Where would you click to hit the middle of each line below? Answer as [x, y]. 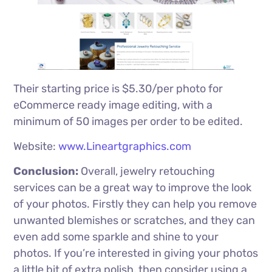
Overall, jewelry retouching [148, 171]
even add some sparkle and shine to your [116, 236]
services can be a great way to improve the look [133, 187]
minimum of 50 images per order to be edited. [128, 121]
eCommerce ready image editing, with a [113, 105]
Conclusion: [46, 171]
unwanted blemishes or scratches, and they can [134, 220]
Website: [36, 146]
